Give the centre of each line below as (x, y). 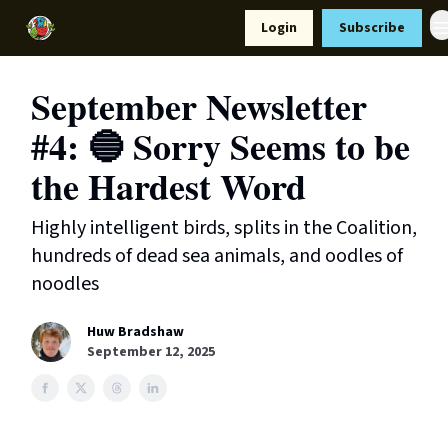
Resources (178, 24)
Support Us (102, 30)
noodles (65, 284)
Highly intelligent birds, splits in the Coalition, (224, 228)
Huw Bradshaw (135, 332)
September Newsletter (199, 106)
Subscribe (372, 28)
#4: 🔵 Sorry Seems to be (220, 146)
